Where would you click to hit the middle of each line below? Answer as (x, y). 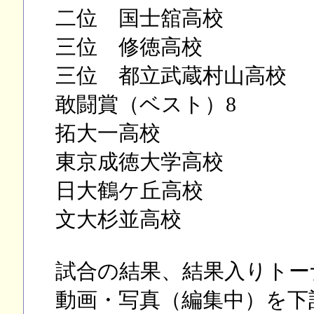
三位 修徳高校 (129, 47)
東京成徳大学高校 (139, 162)
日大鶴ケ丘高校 (129, 191)
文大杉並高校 (118, 219)
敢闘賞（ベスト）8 (145, 104)
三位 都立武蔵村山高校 (171, 76)
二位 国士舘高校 (139, 18)
